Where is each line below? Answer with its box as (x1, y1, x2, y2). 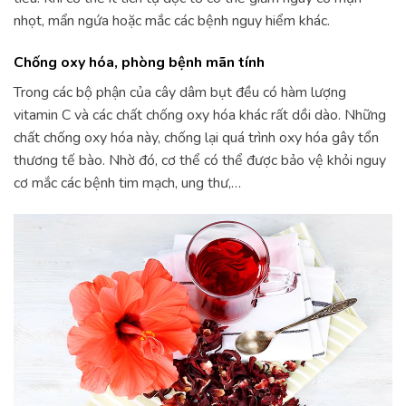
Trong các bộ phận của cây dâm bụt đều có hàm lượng (14, 82, 346, 102)
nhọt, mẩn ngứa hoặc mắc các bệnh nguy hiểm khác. (14, 11, 330, 31)
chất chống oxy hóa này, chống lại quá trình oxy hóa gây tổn (14, 127, 379, 148)
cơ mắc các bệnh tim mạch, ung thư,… (14, 172, 241, 193)
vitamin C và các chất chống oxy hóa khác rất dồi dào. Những (14, 104, 386, 125)
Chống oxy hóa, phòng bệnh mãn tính (14, 52, 265, 72)
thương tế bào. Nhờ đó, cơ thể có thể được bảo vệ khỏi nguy (14, 150, 386, 170)
